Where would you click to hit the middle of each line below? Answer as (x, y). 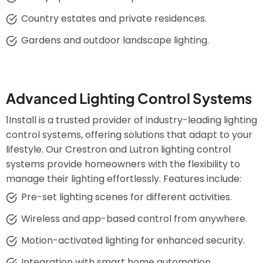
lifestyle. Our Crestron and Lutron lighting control (118, 149)
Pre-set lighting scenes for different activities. (126, 197)
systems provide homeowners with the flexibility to (123, 164)
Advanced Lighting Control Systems (129, 98)
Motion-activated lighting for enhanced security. (133, 240)
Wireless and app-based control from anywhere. (134, 219)
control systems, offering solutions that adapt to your (129, 135)
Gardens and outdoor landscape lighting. (115, 40)
